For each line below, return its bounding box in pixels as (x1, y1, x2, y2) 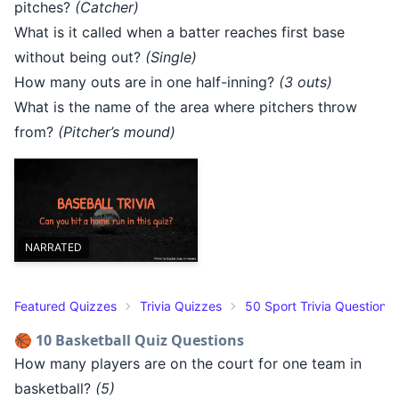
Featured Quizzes (14, 297, 117, 313)
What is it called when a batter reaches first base (14, 22, 345, 41)
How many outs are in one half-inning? (14, 72, 279, 91)
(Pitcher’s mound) (58, 122, 175, 141)
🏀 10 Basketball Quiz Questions (14, 330, 244, 350)
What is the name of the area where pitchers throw (14, 97, 357, 116)
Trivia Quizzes (140, 297, 222, 313)
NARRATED (25, 240, 82, 254)
